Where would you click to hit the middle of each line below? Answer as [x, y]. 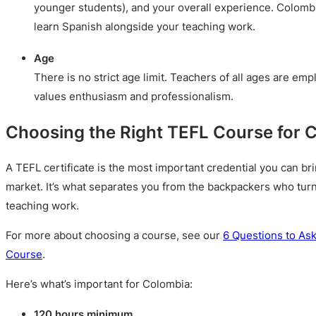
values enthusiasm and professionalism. [134, 97]
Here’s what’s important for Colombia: [99, 284]
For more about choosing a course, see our [114, 235]
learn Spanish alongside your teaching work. [145, 27]
